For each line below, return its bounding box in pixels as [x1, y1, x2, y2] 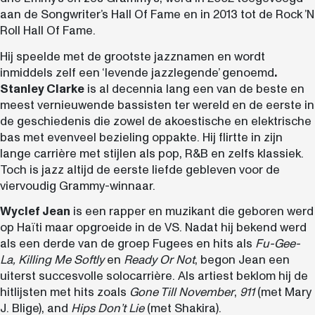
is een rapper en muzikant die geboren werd [70, 203, 314, 220]
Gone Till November [129, 284, 234, 301]
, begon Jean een [195, 252, 290, 269]
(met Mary [255, 284, 311, 301]
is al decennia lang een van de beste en [84, 80, 304, 97]
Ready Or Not [124, 252, 195, 269]
